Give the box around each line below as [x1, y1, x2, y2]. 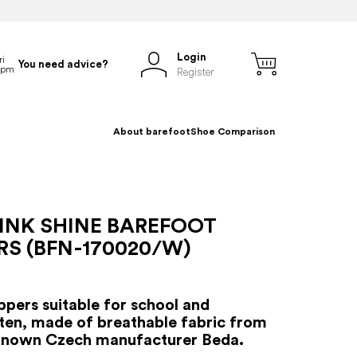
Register [177, 65, 214, 78]
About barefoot [113, 125, 190, 137]
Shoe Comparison [190, 125, 275, 137]
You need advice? [18, 58, 108, 71]
